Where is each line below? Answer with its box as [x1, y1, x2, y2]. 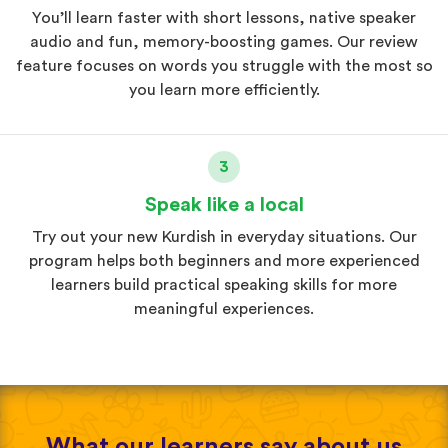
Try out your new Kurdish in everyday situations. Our [31, 228, 417, 245]
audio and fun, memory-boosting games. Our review [30, 33, 418, 50]
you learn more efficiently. [128, 81, 320, 98]
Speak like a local [144, 194, 304, 215]
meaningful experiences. [134, 300, 314, 317]
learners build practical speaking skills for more [51, 276, 397, 293]
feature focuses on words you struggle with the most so [15, 57, 433, 74]
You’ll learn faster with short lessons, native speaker [32, 9, 416, 26]
